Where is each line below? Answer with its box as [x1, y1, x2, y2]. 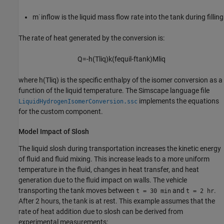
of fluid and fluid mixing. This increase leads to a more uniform [18, 155, 209, 163]
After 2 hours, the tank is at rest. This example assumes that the [18, 197, 215, 205]
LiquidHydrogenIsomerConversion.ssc [18, 97, 137, 105]
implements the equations [137, 96, 219, 105]
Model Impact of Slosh [18, 127, 89, 135]
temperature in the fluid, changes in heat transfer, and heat [18, 165, 199, 174]
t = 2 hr [186, 187, 214, 195]
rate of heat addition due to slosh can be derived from [18, 207, 183, 216]
